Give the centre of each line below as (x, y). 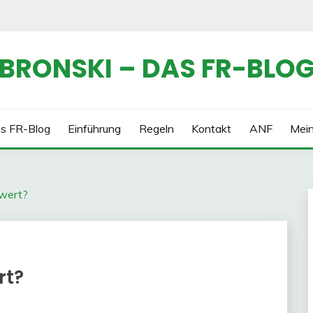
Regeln (156, 129)
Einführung (95, 129)
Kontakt (212, 129)
